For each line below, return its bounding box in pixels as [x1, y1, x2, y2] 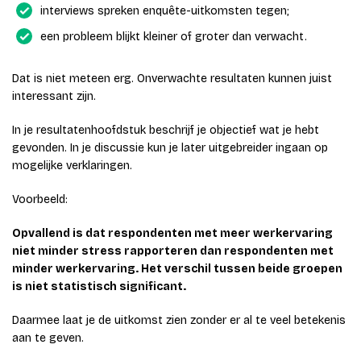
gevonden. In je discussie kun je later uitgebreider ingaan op [12, 141, 328, 156]
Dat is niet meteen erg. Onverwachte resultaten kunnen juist [12, 72, 332, 86]
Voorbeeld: [12, 193, 68, 207]
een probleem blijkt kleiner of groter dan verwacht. [40, 30, 307, 44]
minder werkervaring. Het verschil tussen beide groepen [12, 262, 342, 276]
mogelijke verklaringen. [12, 159, 132, 173]
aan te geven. [12, 331, 84, 346]
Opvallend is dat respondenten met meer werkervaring [12, 226, 333, 241]
